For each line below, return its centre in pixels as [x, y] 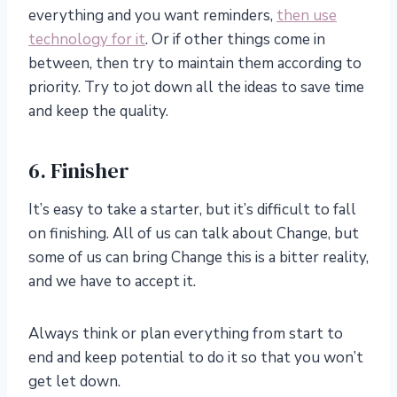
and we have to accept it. [112, 282]
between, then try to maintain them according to [195, 64]
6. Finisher [79, 171]
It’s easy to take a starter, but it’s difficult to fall [192, 210]
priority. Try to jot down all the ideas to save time [196, 88]
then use [307, 16]
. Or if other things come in [235, 40]
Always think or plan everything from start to [186, 334]
